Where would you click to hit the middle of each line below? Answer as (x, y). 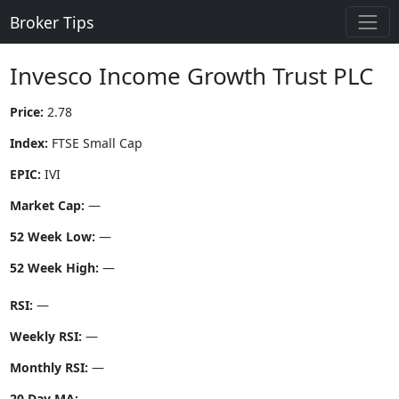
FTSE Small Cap (95, 143)
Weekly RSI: (45, 337)
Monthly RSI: (49, 368)
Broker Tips (51, 22)
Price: (26, 112)
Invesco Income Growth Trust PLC (191, 76)
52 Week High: (54, 268)
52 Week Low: (52, 237)
